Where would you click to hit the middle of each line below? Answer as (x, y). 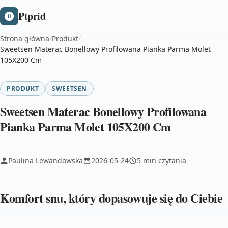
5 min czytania (162, 161)
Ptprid (32, 16)
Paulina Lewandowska (46, 161)
